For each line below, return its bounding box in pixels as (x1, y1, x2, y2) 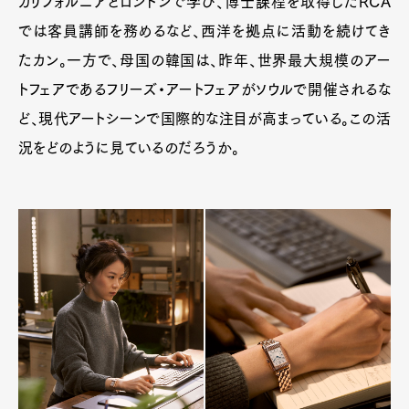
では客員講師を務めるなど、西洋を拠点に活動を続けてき (18, 23, 391, 38)
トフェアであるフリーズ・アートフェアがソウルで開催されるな (18, 81, 391, 97)
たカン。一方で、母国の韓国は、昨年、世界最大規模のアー (18, 52, 391, 68)
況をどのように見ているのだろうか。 (18, 140, 240, 155)
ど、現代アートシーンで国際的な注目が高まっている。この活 (18, 110, 391, 126)
